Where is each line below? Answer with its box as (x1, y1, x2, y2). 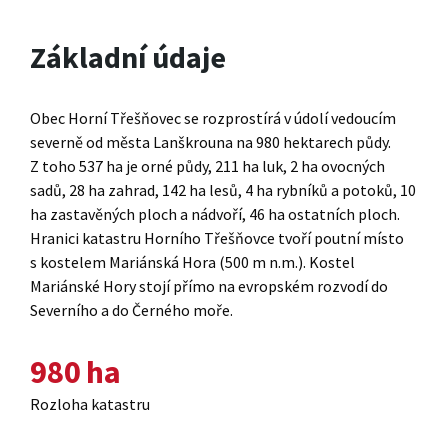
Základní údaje (30, 38, 226, 77)
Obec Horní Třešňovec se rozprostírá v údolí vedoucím (30, 108, 396, 129)
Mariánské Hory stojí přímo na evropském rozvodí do (30, 276, 388, 297)
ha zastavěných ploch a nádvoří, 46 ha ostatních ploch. (30, 204, 400, 225)
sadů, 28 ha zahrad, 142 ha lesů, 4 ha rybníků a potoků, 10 (30, 180, 416, 201)
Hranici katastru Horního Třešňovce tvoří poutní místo (30, 228, 404, 249)
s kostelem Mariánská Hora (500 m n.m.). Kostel (30, 252, 355, 273)
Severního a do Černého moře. (30, 300, 233, 321)
